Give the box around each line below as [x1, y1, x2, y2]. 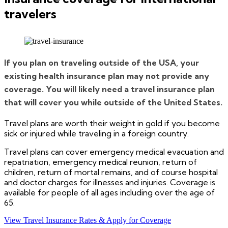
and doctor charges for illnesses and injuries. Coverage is [4, 177, 215, 187]
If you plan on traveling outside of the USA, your [4, 57, 199, 68]
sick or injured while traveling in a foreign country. [4, 128, 189, 138]
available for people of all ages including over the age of [4, 187, 215, 197]
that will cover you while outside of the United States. [4, 97, 222, 107]
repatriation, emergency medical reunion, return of [4, 156, 197, 167]
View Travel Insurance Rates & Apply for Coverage [4, 215, 171, 224]
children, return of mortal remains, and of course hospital [4, 166, 218, 177]
